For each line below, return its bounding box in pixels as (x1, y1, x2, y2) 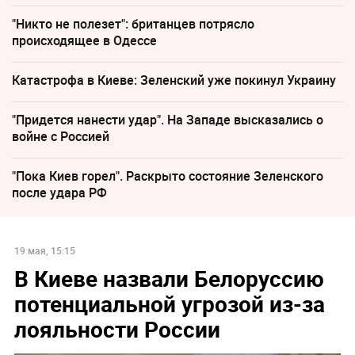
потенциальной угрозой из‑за (13, 288, 325, 319)
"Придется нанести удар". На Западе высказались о (12, 110, 323, 128)
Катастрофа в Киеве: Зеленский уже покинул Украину (12, 71, 336, 89)
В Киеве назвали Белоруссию (13, 263, 324, 294)
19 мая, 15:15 (13, 244, 75, 258)
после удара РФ (12, 183, 107, 201)
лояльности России (13, 314, 220, 345)
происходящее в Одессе (12, 31, 157, 49)
